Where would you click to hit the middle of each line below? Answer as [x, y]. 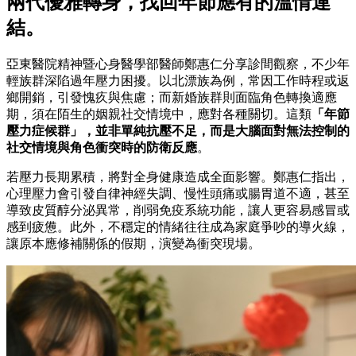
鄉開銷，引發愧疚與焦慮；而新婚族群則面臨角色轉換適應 [172, 98]
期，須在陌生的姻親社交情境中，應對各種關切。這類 [159, 114]
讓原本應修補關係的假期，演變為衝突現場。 [133, 244]
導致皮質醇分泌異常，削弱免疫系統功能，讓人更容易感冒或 [178, 211]
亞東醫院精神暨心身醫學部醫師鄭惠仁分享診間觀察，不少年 [178, 64]
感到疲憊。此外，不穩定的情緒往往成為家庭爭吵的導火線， [178, 227]
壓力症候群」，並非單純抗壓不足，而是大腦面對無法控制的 [178, 131]
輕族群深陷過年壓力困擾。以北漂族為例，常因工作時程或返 [178, 81]
